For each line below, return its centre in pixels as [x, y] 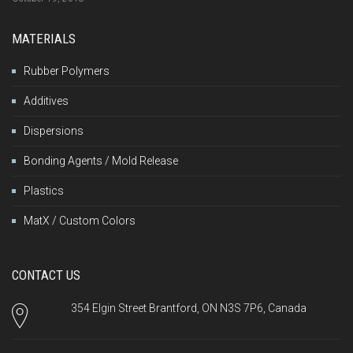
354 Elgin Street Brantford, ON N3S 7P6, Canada [188, 308]
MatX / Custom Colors [80, 221]
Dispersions [54, 131]
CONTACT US [46, 275]
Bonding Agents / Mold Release [101, 161]
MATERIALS [44, 39]
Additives [46, 101]
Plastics [44, 191]
